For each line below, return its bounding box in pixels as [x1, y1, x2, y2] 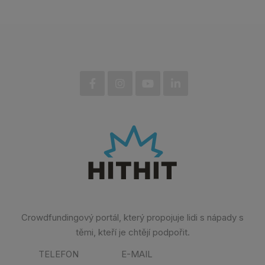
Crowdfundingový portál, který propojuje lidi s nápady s [21, 212, 244, 223]
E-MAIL [121, 248, 153, 260]
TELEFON [38, 248, 79, 260]
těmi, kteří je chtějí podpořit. [75, 227, 190, 238]
